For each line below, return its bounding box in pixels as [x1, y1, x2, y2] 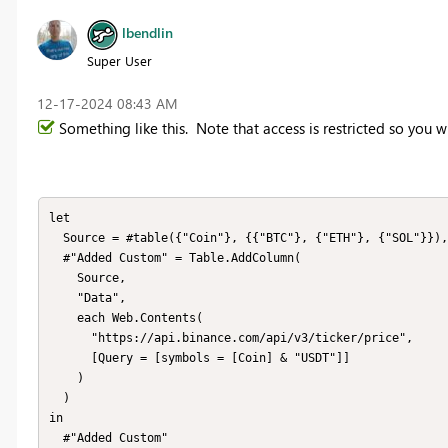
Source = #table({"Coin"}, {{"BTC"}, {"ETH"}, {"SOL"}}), [49, 231, 63, 246]
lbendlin [121, 23, 173, 43]
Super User [86, 51, 152, 69]
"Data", [49, 291, 77, 306]
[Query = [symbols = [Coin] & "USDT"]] [49, 351, 91, 366]
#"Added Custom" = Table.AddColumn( [49, 251, 63, 266]
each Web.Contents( [49, 311, 77, 326]
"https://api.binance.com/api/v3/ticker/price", [49, 331, 91, 346]
